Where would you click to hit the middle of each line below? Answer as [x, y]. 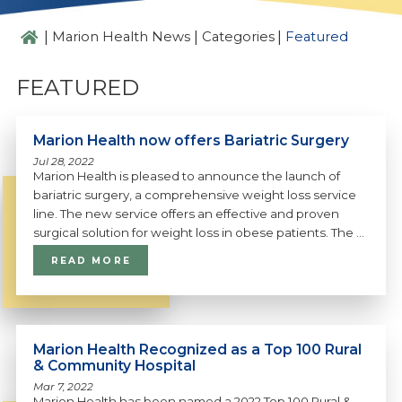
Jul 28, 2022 [64, 162]
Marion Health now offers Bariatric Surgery [192, 141]
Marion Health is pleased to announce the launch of [187, 176]
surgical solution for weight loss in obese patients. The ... [199, 233]
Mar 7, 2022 [64, 387]
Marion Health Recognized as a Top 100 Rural [198, 350]
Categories [238, 37]
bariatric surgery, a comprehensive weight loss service [195, 195]
